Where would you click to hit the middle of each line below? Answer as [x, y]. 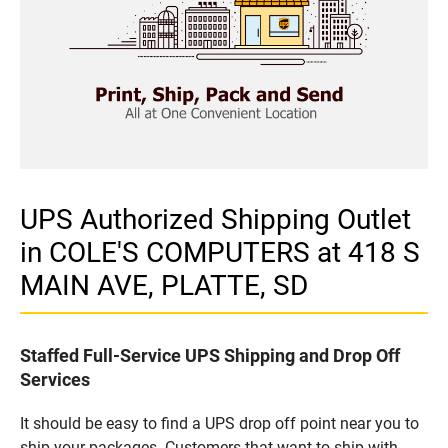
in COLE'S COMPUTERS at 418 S [220, 252]
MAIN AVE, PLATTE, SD [164, 285]
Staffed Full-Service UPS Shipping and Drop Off [210, 355]
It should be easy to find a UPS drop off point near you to [219, 423]
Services [55, 379]
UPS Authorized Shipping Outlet [215, 219]
